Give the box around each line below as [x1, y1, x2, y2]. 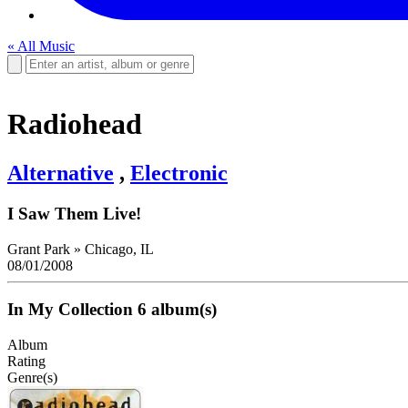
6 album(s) [138, 300, 217, 320]
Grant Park [7, 240, 74, 257]
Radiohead [7, 107, 142, 141]
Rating [7, 352, 46, 369]
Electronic [130, 160, 228, 185]
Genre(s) [7, 369, 57, 385]
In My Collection [7, 300, 133, 320]
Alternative [7, 160, 114, 185]
